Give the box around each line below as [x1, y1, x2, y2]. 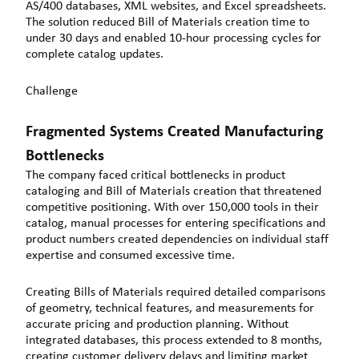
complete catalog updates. [26, 45, 167, 63]
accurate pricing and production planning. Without [26, 314, 288, 332]
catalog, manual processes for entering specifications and [26, 214, 325, 232]
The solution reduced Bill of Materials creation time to [26, 13, 309, 30]
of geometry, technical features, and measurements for [26, 298, 314, 316]
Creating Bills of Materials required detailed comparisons [26, 282, 325, 300]
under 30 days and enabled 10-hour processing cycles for [26, 29, 321, 46]
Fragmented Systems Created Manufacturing [26, 119, 323, 142]
